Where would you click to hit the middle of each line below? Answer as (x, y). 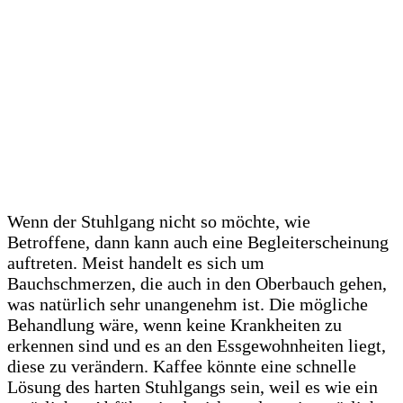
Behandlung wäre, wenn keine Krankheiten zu (175, 325)
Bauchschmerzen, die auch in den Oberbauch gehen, (197, 284)
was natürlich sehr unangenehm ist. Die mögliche (188, 304)
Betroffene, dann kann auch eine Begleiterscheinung (198, 242)
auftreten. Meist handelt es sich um (136, 263)
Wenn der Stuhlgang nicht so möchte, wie (159, 222)
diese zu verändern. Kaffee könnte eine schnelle (182, 367)
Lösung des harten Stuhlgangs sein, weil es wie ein (193, 387)
